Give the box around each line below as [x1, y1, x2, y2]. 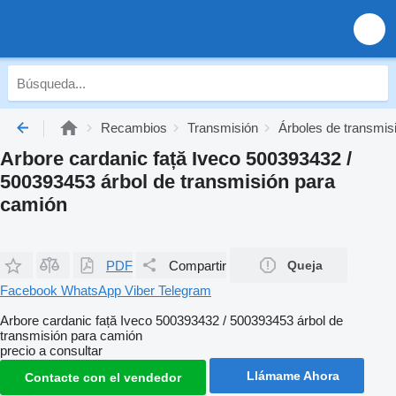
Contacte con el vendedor [25, 370, 181, 385]
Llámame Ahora [247, 369, 339, 383]
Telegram [158, 283, 211, 298]
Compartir [169, 257, 226, 273]
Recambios [101, 120, 167, 135]
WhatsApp [61, 283, 125, 298]
